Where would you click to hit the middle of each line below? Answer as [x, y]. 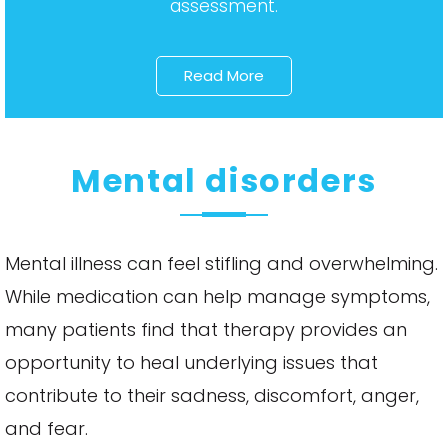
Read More [224, 76]
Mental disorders [224, 181]
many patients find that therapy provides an [206, 330]
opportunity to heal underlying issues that [191, 363]
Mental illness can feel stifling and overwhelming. [221, 264]
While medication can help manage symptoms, [217, 297]
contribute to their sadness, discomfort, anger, [212, 396]
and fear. [46, 429]
